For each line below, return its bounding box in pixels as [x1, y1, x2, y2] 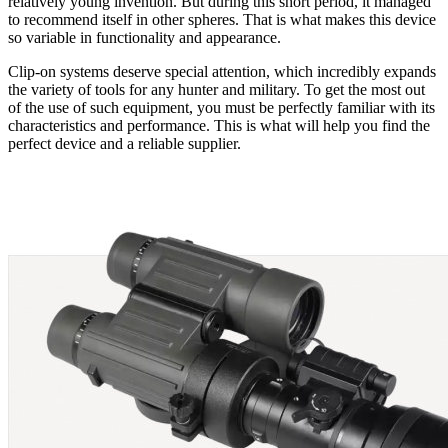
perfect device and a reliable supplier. [8, 134, 241, 152]
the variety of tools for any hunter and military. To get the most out [8, 80, 425, 98]
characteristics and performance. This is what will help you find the [8, 116, 430, 134]
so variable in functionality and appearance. [8, 28, 281, 46]
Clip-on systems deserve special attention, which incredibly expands [8, 62, 436, 80]
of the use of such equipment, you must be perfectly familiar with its [8, 98, 435, 116]
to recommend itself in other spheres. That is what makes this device [8, 10, 436, 28]
